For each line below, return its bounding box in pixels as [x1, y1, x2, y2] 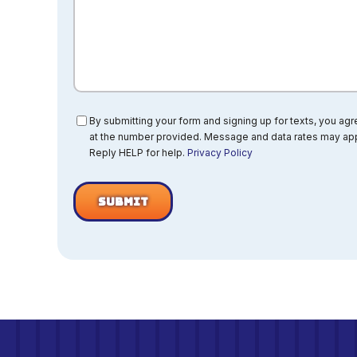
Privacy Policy [187, 146, 253, 159]
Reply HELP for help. [89, 146, 187, 159]
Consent [73, 112, 116, 127]
